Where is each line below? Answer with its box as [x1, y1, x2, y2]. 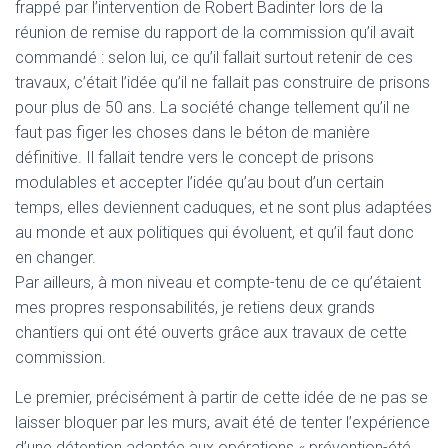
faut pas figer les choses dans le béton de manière [15, 123, 370, 142]
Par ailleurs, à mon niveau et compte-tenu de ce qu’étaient [15, 273, 421, 292]
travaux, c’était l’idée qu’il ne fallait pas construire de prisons [15, 73, 430, 92]
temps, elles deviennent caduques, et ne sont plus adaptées [15, 198, 432, 217]
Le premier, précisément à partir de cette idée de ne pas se [15, 388, 428, 407]
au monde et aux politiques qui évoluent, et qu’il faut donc [15, 223, 414, 242]
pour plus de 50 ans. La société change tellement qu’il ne [15, 98, 410, 117]
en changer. [15, 248, 96, 267]
